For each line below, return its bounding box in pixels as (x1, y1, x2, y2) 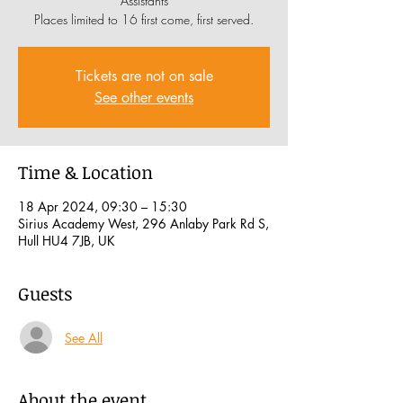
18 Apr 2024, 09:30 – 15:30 (18, 198, 187, 215)
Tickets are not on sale (75, 67, 213, 85)
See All (65, 328, 103, 346)
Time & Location (18, 159, 153, 184)
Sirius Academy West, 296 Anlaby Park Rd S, (18, 215, 269, 232)
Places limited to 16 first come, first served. (34, 11, 254, 28)
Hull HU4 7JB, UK (18, 232, 115, 249)
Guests (18, 281, 72, 306)
